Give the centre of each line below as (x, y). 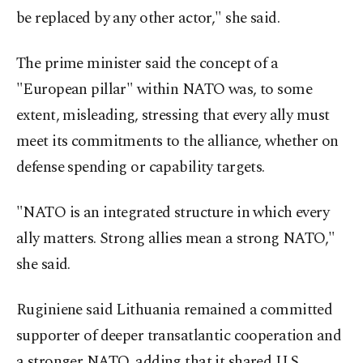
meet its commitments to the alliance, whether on (177, 142)
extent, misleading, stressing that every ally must (173, 116)
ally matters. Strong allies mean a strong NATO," (176, 239)
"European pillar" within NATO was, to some (164, 90)
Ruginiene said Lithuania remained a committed (175, 310)
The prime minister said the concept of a (147, 64)
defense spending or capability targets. (141, 168)
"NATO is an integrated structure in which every (173, 213)
